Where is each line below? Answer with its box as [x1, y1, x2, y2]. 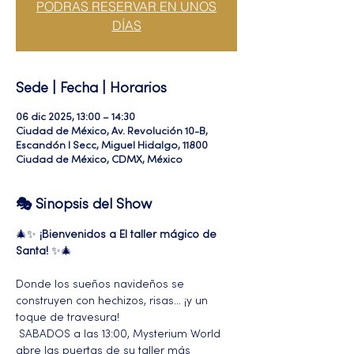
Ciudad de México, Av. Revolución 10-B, [16, 127, 208, 137]
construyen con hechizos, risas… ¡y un [16, 296, 211, 307]
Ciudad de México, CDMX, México [16, 156, 183, 165]
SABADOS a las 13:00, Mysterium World [16, 330, 224, 340]
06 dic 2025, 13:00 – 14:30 [16, 113, 135, 122]
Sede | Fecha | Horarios [16, 82, 167, 96]
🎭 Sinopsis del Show [16, 198, 152, 212]
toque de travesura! [16, 313, 119, 323]
